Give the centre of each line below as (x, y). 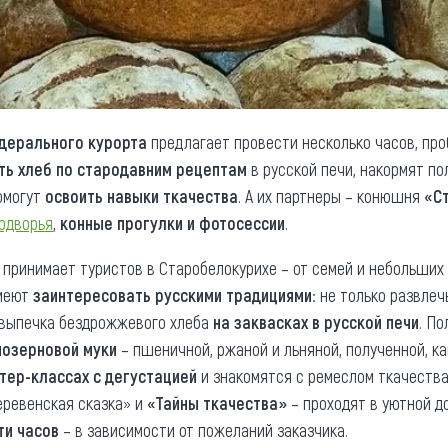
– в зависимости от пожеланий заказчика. (203, 430)
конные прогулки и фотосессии (172, 223)
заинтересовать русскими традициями (172, 295)
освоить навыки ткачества (141, 196)
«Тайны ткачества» (217, 403)
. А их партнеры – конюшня (331, 196)
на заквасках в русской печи (316, 322)
